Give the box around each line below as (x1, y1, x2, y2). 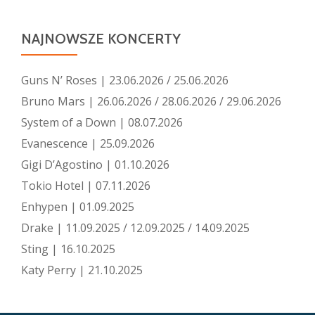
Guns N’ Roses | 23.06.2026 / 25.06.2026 (21, 72, 229, 88)
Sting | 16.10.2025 (21, 241, 115, 257)
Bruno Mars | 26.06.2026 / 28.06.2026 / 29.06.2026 (21, 94, 281, 109)
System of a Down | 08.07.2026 (21, 115, 183, 130)
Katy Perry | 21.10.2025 (21, 262, 143, 278)
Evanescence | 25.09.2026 (21, 136, 155, 151)
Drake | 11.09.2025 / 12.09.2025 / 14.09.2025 (21, 220, 250, 236)
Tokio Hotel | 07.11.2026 (21, 178, 150, 193)
